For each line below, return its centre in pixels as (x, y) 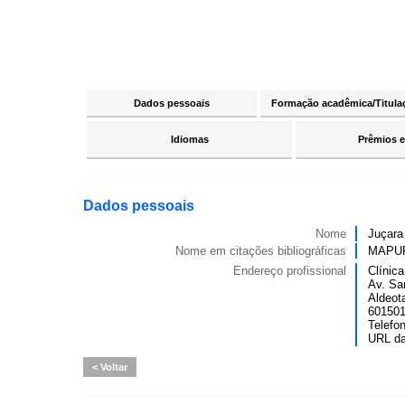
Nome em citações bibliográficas (261, 251)
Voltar (113, 367)
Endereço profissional (290, 271)
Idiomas (189, 139)
